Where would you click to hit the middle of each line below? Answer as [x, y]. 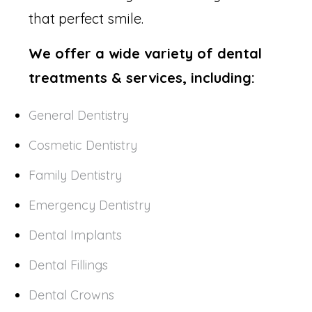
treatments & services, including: [142, 78]
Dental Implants [75, 235]
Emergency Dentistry [89, 205]
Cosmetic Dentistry [83, 146]
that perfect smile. [86, 19]
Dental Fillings [68, 265]
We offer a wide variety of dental [145, 54]
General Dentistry [79, 116]
